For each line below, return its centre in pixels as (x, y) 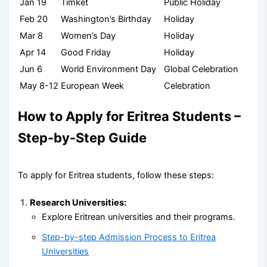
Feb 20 (34, 19)
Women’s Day (89, 35)
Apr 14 (33, 52)
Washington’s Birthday (106, 19)
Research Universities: (78, 202)
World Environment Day (109, 69)
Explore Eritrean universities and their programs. (139, 217)
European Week (93, 86)
